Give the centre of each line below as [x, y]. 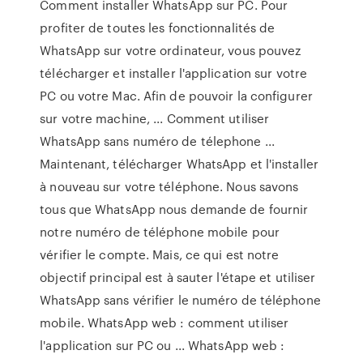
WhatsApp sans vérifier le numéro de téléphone [180, 300]
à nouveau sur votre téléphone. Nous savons [169, 186]
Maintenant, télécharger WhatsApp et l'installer [179, 164]
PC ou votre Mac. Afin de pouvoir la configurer [176, 96]
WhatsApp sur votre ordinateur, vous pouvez [171, 50]
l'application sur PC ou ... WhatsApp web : [162, 345]
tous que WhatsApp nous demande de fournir [174, 209]
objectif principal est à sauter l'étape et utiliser [178, 277]
